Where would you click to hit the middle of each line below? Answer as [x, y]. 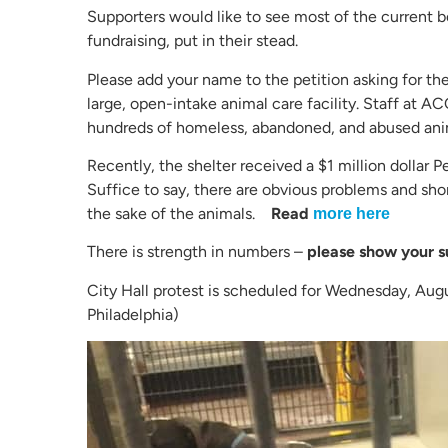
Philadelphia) [133, 314]
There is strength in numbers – [197, 252]
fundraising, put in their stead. [192, 41]
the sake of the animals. [179, 214]
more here [351, 214]
